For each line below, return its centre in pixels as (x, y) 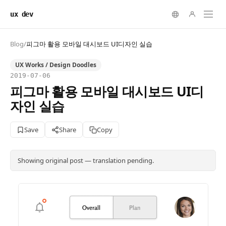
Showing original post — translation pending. (86, 160)
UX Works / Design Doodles (56, 65)
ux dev (22, 14)
